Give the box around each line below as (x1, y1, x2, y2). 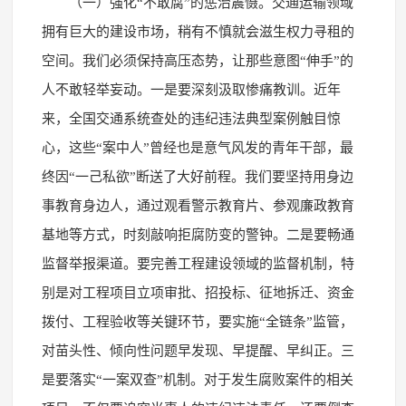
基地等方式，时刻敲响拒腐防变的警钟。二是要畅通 (41, 227, 354, 242)
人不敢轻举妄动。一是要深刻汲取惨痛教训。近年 (41, 82, 341, 97)
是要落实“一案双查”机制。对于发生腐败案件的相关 (41, 372, 353, 387)
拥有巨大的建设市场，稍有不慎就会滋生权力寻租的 (41, 24, 354, 39)
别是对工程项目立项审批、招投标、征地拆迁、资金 (41, 285, 354, 300)
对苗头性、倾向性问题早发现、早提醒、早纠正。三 (41, 343, 354, 358)
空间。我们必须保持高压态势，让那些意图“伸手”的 (41, 53, 353, 68)
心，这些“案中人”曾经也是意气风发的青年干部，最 (41, 140, 353, 155)
